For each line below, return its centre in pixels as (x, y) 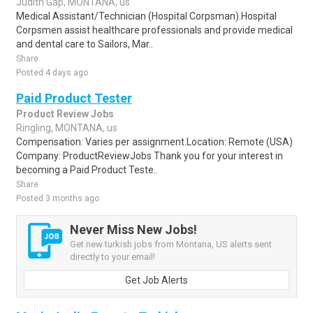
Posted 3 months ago (58, 198)
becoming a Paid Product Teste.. (87, 170)
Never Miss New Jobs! (133, 230)
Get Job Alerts (156, 280)
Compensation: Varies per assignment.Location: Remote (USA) (154, 142)
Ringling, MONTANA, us (67, 128)
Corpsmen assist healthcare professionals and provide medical (154, 30)
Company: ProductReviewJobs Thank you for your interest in (150, 156)
